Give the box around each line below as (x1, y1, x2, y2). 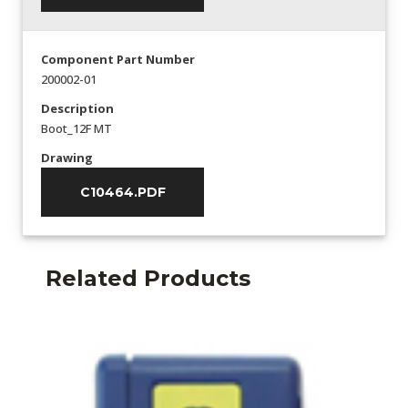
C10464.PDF (79, 183, 166, 200)
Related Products (46, 264, 250, 291)
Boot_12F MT (41, 119, 112, 137)
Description (41, 99, 114, 117)
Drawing (41, 148, 93, 166)
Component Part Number (41, 50, 195, 67)
